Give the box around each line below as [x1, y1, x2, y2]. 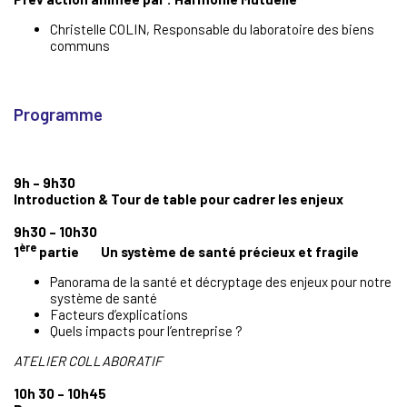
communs [50, 37, 110, 54]
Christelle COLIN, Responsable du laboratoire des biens [50, 21, 374, 37]
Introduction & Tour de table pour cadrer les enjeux [14, 191, 387, 207]
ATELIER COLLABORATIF [14, 352, 163, 369]
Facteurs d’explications [50, 306, 188, 323]
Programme [14, 104, 103, 124]
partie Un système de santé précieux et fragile [36, 243, 362, 260]
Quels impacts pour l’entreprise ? [50, 323, 243, 339]
